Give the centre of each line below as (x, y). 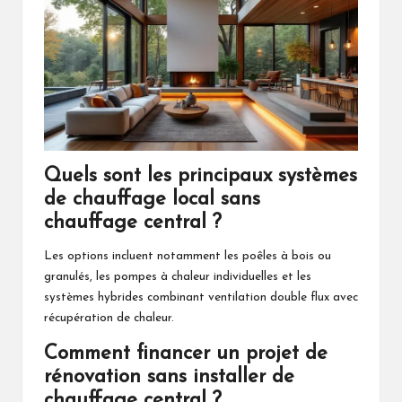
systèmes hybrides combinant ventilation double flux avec (201, 297)
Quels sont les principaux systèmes (201, 176)
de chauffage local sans (152, 199)
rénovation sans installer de (169, 377)
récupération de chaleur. (109, 318)
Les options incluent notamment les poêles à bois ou (188, 256)
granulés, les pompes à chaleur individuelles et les (178, 276)
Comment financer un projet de (186, 354)
